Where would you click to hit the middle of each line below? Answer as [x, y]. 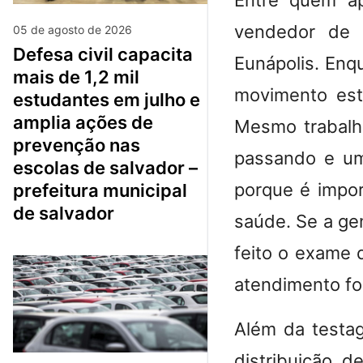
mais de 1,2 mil [76, 77]
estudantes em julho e [107, 99]
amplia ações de [83, 122]
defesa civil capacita [19, 54]
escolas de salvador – [105, 167]
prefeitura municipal [100, 190]
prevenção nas [77, 145]
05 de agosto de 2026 [73, 29]
